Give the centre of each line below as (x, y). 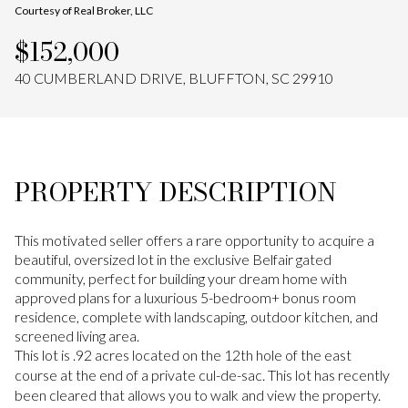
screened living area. (77, 336)
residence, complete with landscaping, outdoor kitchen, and (196, 316)
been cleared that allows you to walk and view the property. (198, 395)
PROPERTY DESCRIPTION (176, 192)
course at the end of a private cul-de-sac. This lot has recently (202, 375)
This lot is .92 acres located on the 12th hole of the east (183, 355)
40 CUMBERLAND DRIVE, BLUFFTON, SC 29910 (174, 78)
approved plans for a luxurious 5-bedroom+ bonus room (185, 297)
